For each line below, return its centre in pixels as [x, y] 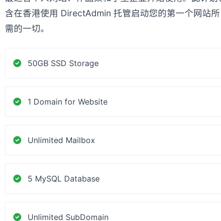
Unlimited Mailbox [61, 140]
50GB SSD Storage [63, 63]
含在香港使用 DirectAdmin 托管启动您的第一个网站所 [112, 13]
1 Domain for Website [68, 102]
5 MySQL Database [64, 179]
